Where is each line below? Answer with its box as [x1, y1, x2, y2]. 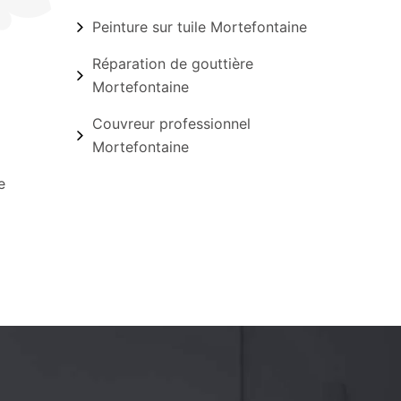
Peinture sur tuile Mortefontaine [91, 18, 307, 36]
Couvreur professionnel [91, 115, 251, 132]
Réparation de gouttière [91, 55, 253, 73]
